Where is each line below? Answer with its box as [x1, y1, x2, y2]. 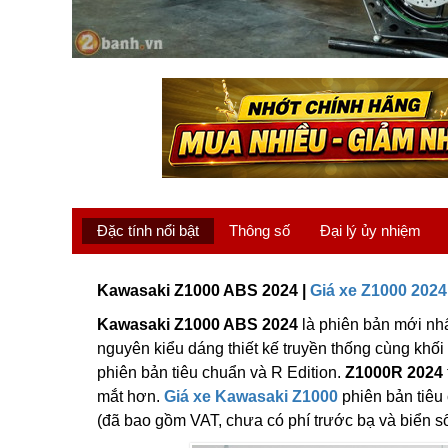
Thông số [229, 222, 290, 239]
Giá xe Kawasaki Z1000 [164, 388, 338, 405]
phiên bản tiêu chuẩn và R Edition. [97, 364, 345, 381]
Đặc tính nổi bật [97, 222, 199, 239]
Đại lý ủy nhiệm [320, 222, 421, 239]
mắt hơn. [97, 388, 164, 405]
